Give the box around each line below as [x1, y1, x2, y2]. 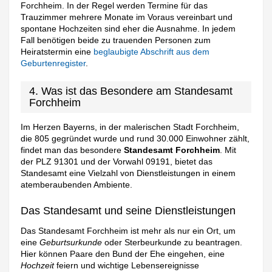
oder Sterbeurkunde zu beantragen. [102, 237, 243, 247]
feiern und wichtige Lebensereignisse [54, 260, 200, 270]
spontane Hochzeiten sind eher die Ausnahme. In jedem [21, 24, 236, 34]
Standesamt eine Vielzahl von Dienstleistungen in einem [21, 168, 236, 178]
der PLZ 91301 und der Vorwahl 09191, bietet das [21, 157, 213, 167]
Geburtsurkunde [39, 237, 103, 247]
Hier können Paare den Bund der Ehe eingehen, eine [21, 248, 225, 259]
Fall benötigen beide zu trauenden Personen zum [21, 35, 211, 46]
